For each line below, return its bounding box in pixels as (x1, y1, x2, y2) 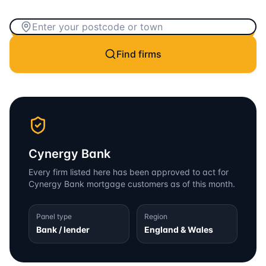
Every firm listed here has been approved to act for (28, 167, 229, 177)
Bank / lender (36, 224, 90, 235)
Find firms (116, 48, 161, 60)
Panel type (36, 212, 72, 221)
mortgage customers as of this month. (84, 179, 235, 189)
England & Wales (144, 224, 213, 235)
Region (144, 212, 167, 221)
